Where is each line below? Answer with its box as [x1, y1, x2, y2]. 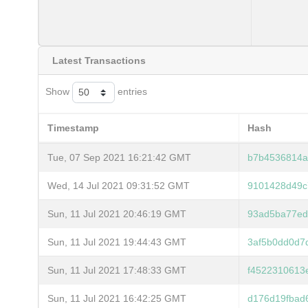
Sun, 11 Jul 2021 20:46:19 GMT [47, 208, 186, 219]
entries [115, 86, 147, 98]
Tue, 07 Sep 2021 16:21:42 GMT [47, 151, 191, 163]
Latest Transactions [52, 54, 146, 66]
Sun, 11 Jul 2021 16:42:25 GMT [47, 292, 186, 304]
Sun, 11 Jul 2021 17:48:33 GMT [47, 264, 186, 276]
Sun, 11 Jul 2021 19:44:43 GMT [47, 236, 186, 247]
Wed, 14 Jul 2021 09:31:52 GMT [47, 179, 190, 191]
